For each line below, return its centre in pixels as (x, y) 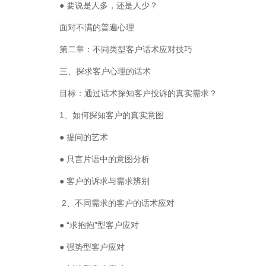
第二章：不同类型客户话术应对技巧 (126, 49)
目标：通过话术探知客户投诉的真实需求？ (138, 93)
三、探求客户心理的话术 (105, 71)
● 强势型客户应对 (92, 247)
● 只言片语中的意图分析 (104, 159)
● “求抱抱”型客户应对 (99, 225)
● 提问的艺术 (84, 137)
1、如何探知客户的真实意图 (112, 115)
